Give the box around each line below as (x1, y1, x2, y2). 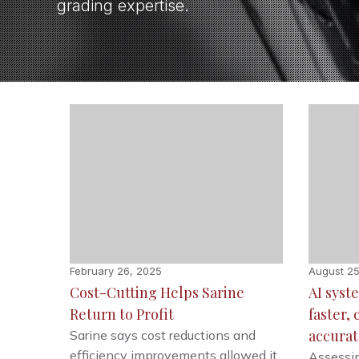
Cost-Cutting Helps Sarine (70, 283, 245, 303)
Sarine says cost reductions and (70, 327, 256, 344)
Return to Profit (70, 305, 175, 325)
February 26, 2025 (70, 264, 163, 278)
